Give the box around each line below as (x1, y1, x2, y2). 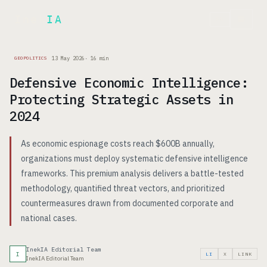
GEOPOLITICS (14, 55, 47, 61)
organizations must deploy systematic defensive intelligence (21, 153, 248, 164)
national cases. (21, 213, 77, 223)
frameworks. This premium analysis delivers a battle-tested (21, 168, 244, 179)
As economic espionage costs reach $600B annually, (21, 138, 215, 149)
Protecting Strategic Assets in (10, 91, 233, 108)
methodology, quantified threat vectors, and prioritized (21, 183, 225, 194)
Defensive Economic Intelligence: (10, 74, 248, 91)
